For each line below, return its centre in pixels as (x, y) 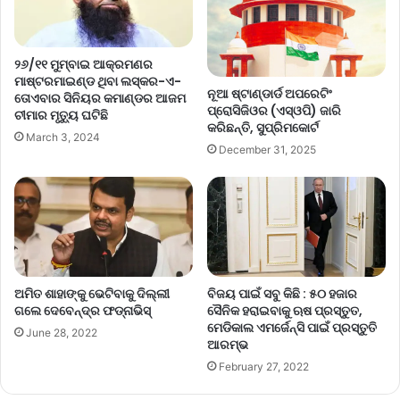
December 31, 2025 (267, 149)
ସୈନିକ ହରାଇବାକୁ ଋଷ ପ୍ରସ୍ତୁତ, (285, 311)
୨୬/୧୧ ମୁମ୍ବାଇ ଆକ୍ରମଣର (83, 64)
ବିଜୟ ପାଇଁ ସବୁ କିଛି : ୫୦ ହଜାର (282, 294)
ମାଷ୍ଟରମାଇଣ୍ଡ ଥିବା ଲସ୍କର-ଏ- (98, 81)
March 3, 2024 (63, 137)
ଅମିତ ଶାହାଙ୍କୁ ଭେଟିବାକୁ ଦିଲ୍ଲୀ (92, 294)
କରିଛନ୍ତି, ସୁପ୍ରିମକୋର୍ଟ (263, 127)
